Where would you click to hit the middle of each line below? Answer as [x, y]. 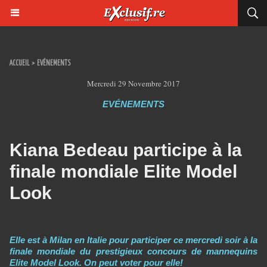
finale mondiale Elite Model [123, 171]
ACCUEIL [19, 63]
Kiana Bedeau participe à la [126, 150]
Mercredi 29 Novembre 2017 [133, 83]
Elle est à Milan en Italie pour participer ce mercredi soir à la [133, 240]
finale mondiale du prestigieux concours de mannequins [133, 251]
